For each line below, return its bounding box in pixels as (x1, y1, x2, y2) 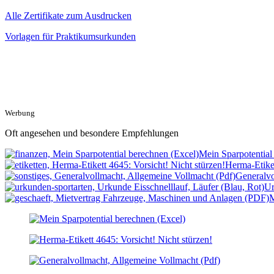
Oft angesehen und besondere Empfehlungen (5, 128, 179, 139)
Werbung (5, 108, 35, 118)
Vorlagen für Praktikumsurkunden (5, 31, 136, 42)
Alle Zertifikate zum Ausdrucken (5, 10, 131, 21)
